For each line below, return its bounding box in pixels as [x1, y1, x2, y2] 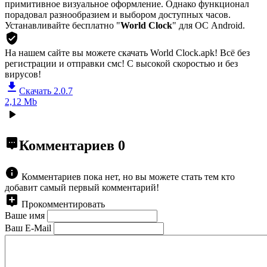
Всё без [220, 47, 250, 58]
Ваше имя [5, 210, 45, 221]
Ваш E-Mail [5, 222, 51, 233]
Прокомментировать [21, 198, 105, 209]
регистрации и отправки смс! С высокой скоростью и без [5, 58, 238, 69]
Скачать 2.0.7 [19, 85, 73, 96]
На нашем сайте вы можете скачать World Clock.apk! [5, 47, 218, 58]
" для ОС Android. [172, 20, 245, 30]
